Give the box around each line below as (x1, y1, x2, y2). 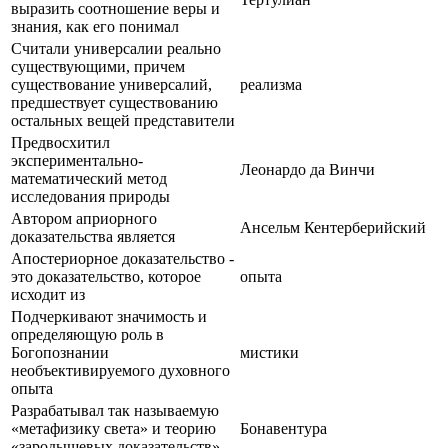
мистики (240, 343, 299, 361)
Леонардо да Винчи (240, 160, 375, 178)
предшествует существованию (11, 93, 218, 111)
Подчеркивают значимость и (11, 307, 207, 325)
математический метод (11, 169, 167, 187)
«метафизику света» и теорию (11, 419, 216, 437)
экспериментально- (11, 151, 143, 169)
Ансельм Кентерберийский (240, 218, 426, 236)
